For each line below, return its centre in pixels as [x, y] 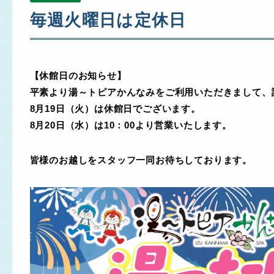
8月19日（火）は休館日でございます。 [115, 108]
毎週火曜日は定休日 [108, 20]
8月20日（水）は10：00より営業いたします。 [131, 125]
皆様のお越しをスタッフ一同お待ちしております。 [141, 160]
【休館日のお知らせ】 [78, 75]
